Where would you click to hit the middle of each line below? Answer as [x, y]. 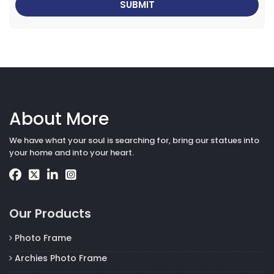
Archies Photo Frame [60, 258]
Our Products [50, 213]
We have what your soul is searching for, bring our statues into [134, 140]
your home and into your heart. [72, 152]
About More [59, 119]
